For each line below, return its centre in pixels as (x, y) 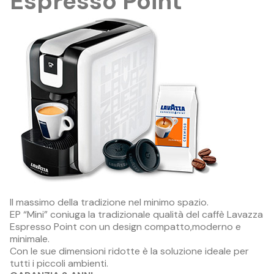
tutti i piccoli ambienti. (59, 264)
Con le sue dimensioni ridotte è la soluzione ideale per (129, 251)
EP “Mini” (29, 215)
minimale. (30, 239)
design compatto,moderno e (177, 227)
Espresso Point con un (61, 227)
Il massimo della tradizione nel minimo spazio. (109, 202)
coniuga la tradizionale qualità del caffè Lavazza (155, 215)
